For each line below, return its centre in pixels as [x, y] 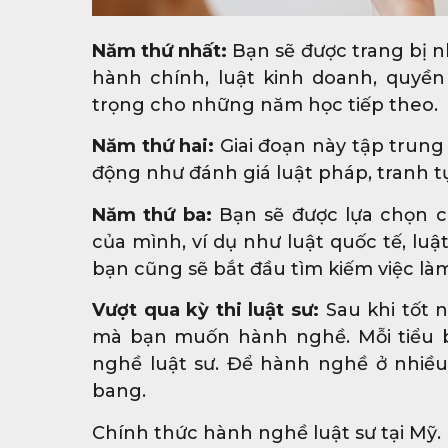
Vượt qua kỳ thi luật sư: [205, 310]
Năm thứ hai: [153, 146]
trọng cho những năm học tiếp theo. [265, 105]
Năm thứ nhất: [160, 51]
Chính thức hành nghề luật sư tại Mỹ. [266, 432]
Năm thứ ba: [152, 214]
